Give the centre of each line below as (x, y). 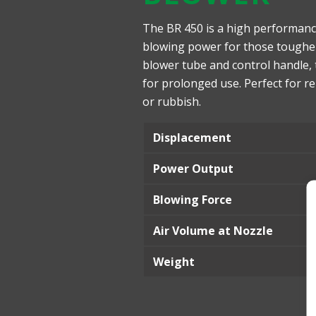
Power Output (193, 169)
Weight (174, 262)
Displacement (192, 138)
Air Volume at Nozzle (213, 231)
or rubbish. (172, 102)
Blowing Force (193, 200)
